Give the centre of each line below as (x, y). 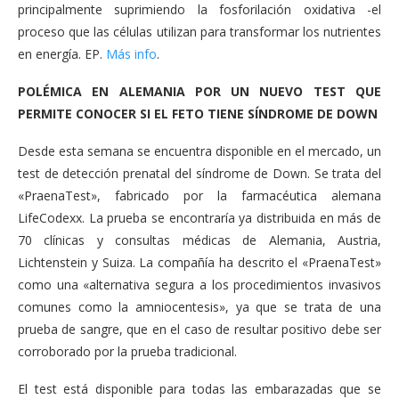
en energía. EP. (62, 54)
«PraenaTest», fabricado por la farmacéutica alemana (199, 195)
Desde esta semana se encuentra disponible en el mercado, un (199, 151)
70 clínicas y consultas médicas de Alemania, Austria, (199, 240)
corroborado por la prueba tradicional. (127, 351)
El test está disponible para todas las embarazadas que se (199, 389)
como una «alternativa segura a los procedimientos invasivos (199, 285)
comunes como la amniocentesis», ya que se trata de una (199, 307)
